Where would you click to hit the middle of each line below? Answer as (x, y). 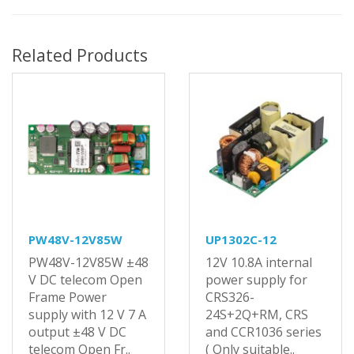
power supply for (256, 279)
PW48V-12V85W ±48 (88, 262)
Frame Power (68, 297)
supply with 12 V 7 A (87, 314)
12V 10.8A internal (259, 262)
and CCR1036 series (264, 331)
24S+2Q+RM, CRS (257, 314)
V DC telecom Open (85, 279)
